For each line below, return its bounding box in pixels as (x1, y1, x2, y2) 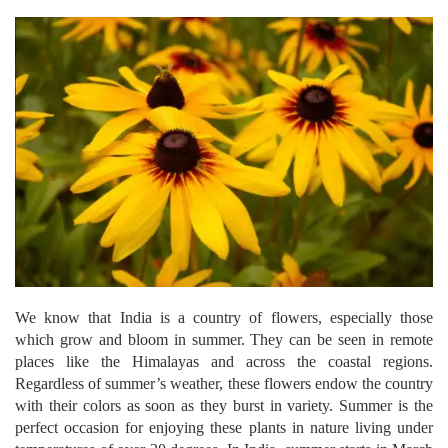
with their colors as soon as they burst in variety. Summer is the (15, 397, 433, 415)
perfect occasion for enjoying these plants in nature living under (15, 419, 433, 437)
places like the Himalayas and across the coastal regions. (15, 353, 433, 371)
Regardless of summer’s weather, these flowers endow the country (15, 375, 433, 393)
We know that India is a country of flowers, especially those (15, 309, 433, 327)
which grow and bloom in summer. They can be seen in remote (15, 331, 433, 349)
